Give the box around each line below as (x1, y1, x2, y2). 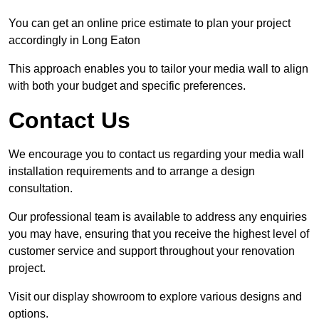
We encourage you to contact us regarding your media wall (9, 148, 304, 161)
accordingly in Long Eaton (9, 34, 140, 47)
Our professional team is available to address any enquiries (9, 211, 307, 224)
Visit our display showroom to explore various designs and (9, 291, 302, 303)
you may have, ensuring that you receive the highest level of (9, 228, 309, 241)
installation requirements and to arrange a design (9, 165, 255, 178)
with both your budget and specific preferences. (9, 80, 246, 93)
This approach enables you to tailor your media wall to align (9, 63, 308, 75)
